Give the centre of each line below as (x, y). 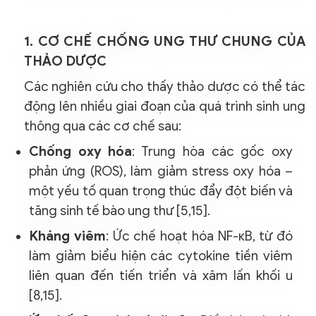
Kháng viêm (67, 236)
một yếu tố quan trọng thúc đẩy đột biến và (161, 191)
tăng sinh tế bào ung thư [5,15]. (120, 211)
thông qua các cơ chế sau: (103, 126)
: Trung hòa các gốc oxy (213, 151)
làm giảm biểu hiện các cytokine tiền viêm (161, 256)
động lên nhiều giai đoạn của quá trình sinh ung (165, 106)
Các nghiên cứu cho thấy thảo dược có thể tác (165, 86)
